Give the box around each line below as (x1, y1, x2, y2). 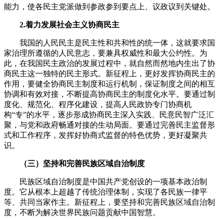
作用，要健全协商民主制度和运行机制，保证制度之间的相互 (4, 80, 215, 88)
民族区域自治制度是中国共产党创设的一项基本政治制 (4, 177, 207, 186)
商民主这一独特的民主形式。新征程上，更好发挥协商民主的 (4, 69, 215, 78)
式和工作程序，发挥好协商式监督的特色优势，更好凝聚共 (4, 131, 207, 140)
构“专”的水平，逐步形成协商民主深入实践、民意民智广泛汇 (4, 110, 214, 119)
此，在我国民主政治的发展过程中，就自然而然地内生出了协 (4, 59, 215, 68)
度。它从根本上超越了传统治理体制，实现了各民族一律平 (4, 188, 207, 197)
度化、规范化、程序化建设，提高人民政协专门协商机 (4, 100, 192, 109)
